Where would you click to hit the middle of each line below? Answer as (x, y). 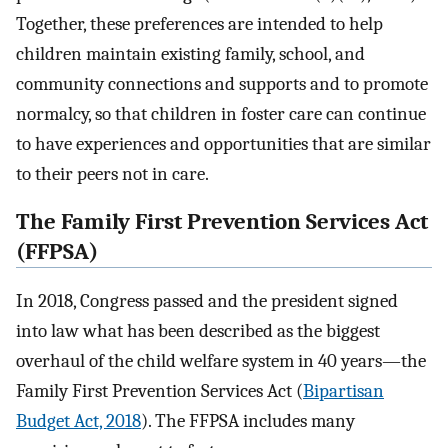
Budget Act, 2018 (78, 421)
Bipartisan (343, 391)
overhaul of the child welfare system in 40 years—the (221, 361)
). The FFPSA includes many (248, 421)
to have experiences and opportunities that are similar (223, 143)
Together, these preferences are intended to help (199, 23)
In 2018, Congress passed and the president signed (207, 301)
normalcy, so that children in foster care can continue (221, 113)
